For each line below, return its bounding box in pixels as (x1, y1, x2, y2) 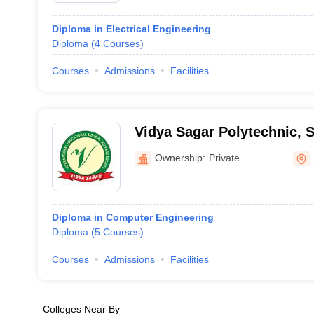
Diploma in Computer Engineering (51, 212, 214, 223)
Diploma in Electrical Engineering (51, 23, 211, 34)
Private (208, 151, 240, 163)
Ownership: (154, 151, 205, 163)
